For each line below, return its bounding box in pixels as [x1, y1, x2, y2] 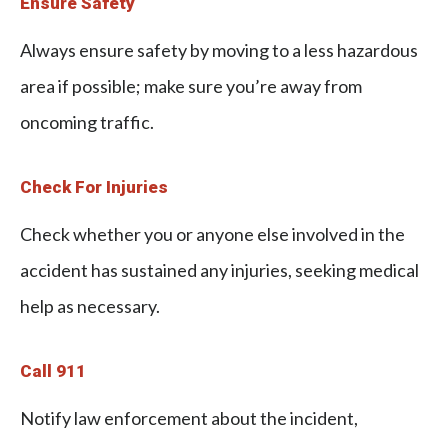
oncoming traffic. [20, 110, 154, 133]
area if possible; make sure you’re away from [20, 74, 362, 97]
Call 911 [20, 360, 86, 381]
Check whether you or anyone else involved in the [20, 222, 405, 245]
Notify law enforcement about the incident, [20, 406, 358, 429]
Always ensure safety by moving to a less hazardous [20, 38, 418, 61]
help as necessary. [20, 294, 160, 317]
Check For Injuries [20, 176, 168, 197]
